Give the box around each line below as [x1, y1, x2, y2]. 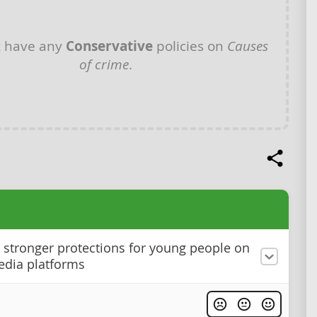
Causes [226, 36, 268, 54]
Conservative [65, 36, 153, 55]
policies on [152, 36, 227, 54]
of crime [79, 54, 129, 73]
